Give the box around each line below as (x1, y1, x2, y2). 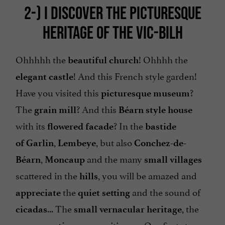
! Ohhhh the (139, 52, 188, 66)
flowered (47, 121, 85, 133)
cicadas (16, 203, 47, 215)
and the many (87, 151, 144, 166)
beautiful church (68, 54, 139, 66)
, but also (96, 135, 134, 149)
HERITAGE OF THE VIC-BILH (42, 22, 183, 43)
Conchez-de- (134, 137, 186, 149)
